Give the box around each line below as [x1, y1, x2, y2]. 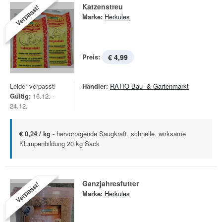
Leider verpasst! [10, 81, 56, 91]
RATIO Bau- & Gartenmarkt [110, 81, 189, 91]
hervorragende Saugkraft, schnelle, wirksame [56, 129, 186, 138]
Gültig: [10, 91, 31, 101]
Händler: [82, 81, 108, 91]
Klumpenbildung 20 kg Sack [19, 139, 100, 148]
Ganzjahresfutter [82, 178, 139, 188]
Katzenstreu [82, 1, 123, 11]
